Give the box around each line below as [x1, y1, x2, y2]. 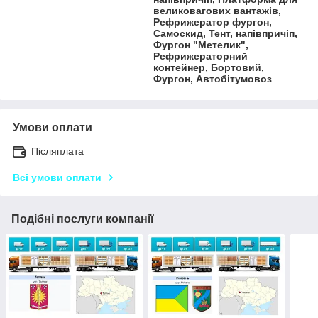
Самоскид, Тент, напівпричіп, [153, 28, 298, 40]
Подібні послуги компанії [11, 213, 154, 226]
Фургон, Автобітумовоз [153, 73, 273, 85]
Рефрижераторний [153, 50, 248, 62]
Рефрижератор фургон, [153, 16, 273, 28]
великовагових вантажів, [153, 5, 282, 17]
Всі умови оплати [13, 172, 102, 184]
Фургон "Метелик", [153, 39, 249, 51]
